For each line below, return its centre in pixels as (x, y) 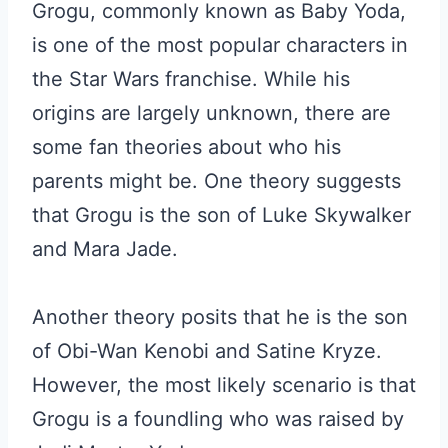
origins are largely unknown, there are (211, 113)
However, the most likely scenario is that (224, 385)
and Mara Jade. (105, 249)
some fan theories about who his (186, 147)
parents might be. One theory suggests (216, 181)
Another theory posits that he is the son (220, 317)
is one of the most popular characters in (220, 45)
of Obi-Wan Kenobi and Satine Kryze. (207, 351)
